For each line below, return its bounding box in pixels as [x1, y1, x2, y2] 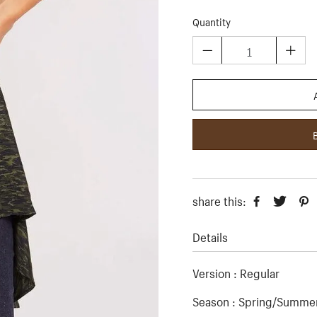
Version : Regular [192, 263, 279, 281]
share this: [192, 190, 246, 209]
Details [192, 226, 228, 245]
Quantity [192, 13, 231, 29]
